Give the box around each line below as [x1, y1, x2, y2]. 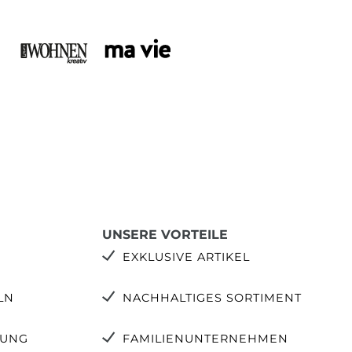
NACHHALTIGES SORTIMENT [123, 291, 302, 305]
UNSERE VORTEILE [102, 227, 228, 242]
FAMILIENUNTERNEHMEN [123, 332, 288, 346]
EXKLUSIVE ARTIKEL [123, 250, 250, 264]
